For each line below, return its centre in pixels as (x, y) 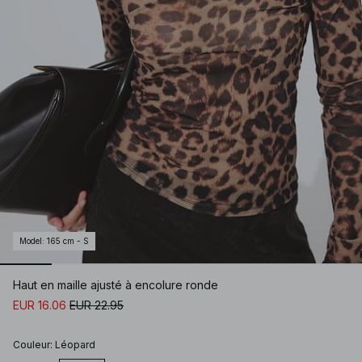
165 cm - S (68, 241)
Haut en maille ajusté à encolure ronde (116, 285)
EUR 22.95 (97, 305)
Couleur (32, 345)
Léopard (75, 345)
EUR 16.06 (40, 305)
